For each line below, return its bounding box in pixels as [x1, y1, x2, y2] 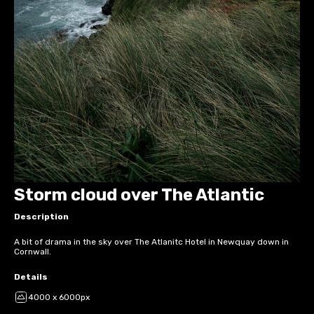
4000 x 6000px [28, 292, 90, 302]
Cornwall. [14, 246, 51, 257]
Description [14, 211, 69, 221]
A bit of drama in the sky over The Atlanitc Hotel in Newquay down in [14, 236, 289, 247]
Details [14, 271, 48, 282]
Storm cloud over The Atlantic [14, 185, 264, 205]
